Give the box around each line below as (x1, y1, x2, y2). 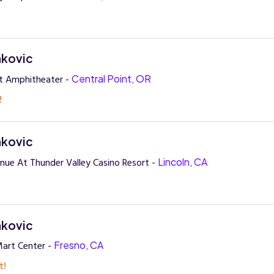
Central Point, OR (71, 72, 151, 85)
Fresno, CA (53, 238, 103, 251)
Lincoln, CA (157, 155, 207, 168)
